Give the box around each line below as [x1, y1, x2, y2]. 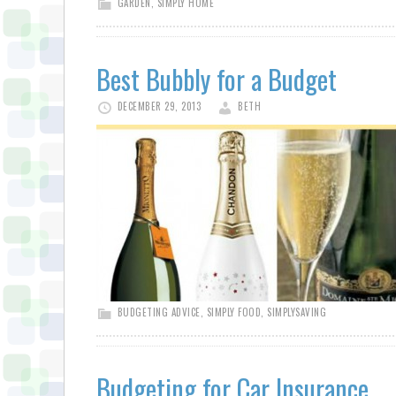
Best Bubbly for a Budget [96, 59, 337, 99]
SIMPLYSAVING [267, 305, 326, 319]
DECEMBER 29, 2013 [117, 99, 201, 113]
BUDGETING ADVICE [117, 305, 201, 319]
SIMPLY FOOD [206, 305, 261, 319]
